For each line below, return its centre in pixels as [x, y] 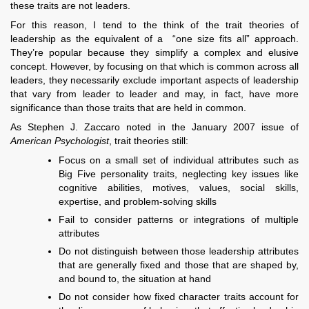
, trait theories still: [149, 141]
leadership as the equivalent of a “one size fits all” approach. [154, 39]
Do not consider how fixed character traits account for [179, 297]
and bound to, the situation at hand [135, 279]
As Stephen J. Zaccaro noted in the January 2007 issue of [154, 127]
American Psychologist [60, 141]
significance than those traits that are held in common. [128, 108]
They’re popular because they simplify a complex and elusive [154, 53]
